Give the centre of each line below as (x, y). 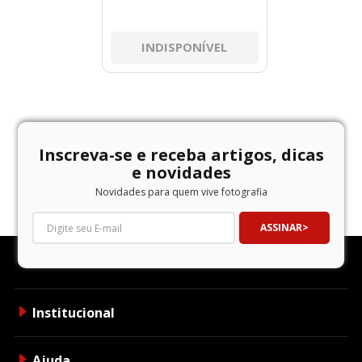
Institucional (74, 313)
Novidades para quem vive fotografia (181, 192)
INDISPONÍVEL (184, 46)
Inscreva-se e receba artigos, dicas (181, 155)
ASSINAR (281, 227)
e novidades (181, 173)
